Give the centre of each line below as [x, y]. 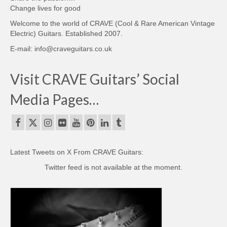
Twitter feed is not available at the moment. [113, 167]
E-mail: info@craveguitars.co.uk [61, 49]
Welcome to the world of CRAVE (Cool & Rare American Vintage [112, 24]
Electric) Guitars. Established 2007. [66, 34]
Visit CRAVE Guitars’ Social [95, 79]
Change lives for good [45, 8]
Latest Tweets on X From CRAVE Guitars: [77, 152]
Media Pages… [54, 100]
